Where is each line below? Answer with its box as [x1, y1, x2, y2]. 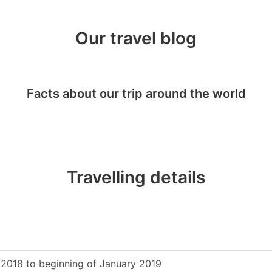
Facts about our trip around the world [26, 86, 246, 101]
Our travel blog [75, 28, 197, 49]
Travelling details [67, 166, 205, 188]
